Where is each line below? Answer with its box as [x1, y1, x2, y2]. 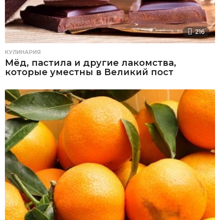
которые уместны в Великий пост [5, 67, 173, 78]
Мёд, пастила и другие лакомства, [5, 57, 176, 69]
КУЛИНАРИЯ [5, 49, 41, 56]
